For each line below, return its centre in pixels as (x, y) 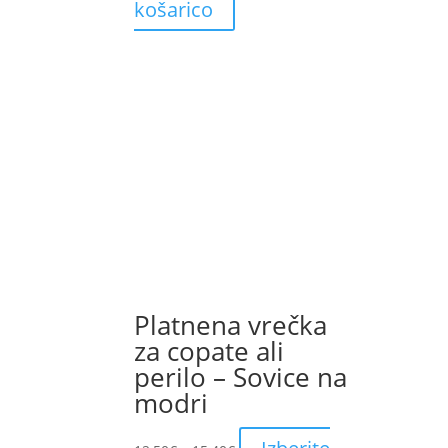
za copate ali (209, 350)
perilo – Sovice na (241, 376)
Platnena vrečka (231, 324)
